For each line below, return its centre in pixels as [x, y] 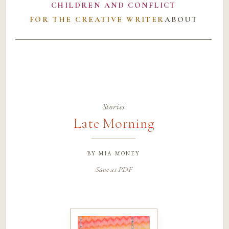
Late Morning [114, 123]
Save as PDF [113, 169]
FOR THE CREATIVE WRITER [97, 20]
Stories [114, 106]
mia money [119, 152]
